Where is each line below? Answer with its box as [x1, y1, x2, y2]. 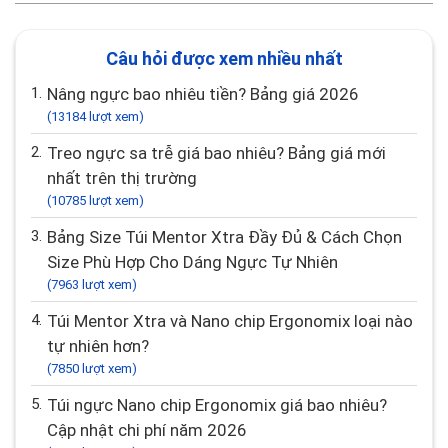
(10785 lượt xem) [47, 192, 144, 208]
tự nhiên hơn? [47, 335, 149, 356]
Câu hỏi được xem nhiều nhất [105, 47, 343, 69]
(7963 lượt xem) [47, 276, 137, 292]
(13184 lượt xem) [47, 108, 144, 124]
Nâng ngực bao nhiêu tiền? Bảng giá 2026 [58, 83, 359, 104]
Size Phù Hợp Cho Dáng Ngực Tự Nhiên [47, 251, 338, 272]
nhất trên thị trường [47, 167, 197, 188]
